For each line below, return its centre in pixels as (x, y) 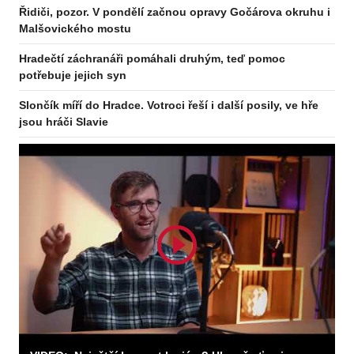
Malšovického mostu (75, 29)
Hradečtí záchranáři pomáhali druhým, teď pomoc (152, 59)
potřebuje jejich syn (73, 75)
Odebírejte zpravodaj (221, 23)
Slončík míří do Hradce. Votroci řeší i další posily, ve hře (169, 105)
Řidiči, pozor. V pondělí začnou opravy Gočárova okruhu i (175, 12)
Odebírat (275, 105)
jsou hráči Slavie (64, 122)
